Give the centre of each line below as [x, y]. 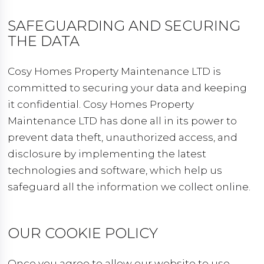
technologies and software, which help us [115, 170]
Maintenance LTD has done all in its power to [123, 121]
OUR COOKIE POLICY [83, 233]
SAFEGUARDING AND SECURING [124, 26]
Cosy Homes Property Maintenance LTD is [115, 71]
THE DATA [44, 41]
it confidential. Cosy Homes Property [101, 104]
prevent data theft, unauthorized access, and [123, 137]
